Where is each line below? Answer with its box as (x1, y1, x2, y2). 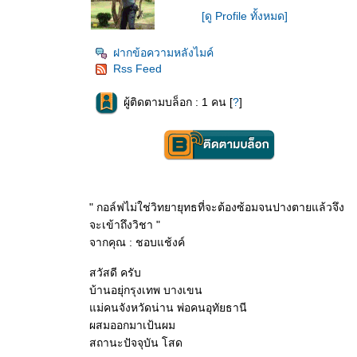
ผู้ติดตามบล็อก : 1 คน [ (124, 96, 233, 109)
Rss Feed (113, 62, 162, 75)
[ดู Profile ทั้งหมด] (202, 10, 288, 22)
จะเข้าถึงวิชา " (89, 218, 160, 231)
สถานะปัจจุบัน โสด (89, 336, 182, 349)
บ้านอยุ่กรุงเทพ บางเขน (89, 284, 202, 296)
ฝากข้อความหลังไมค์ (113, 46, 214, 59)
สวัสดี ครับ (89, 266, 141, 279)
